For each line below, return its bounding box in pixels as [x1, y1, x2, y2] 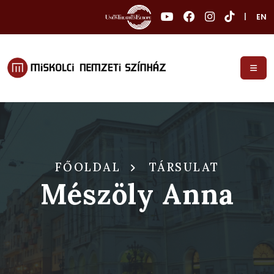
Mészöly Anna [40, 176, 234, 212]
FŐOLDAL [54, 160, 120, 175]
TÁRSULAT [149, 160, 220, 175]
